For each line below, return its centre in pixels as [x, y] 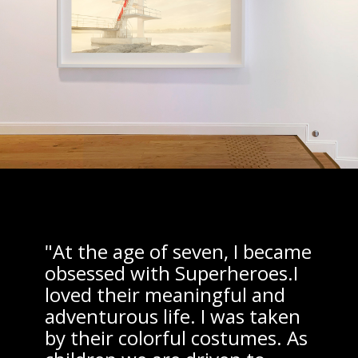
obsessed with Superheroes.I [171, 273]
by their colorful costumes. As [176, 338]
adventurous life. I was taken [173, 316]
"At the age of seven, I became [178, 252]
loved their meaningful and [165, 295]
